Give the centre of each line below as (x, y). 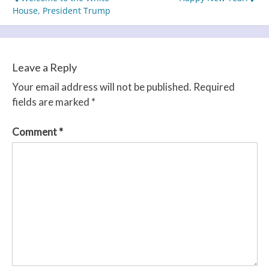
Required (214, 86)
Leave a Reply (44, 67)
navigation (54, 21)
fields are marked (51, 101)
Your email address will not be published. (101, 86)
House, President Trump (62, 11)
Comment (35, 132)
